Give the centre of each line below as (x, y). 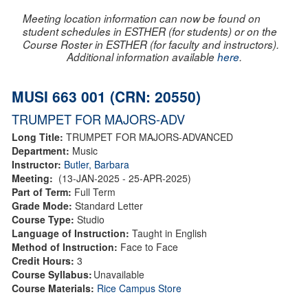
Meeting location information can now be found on (142, 18)
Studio (91, 219)
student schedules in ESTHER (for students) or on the (150, 31)
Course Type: (44, 219)
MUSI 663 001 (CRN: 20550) (106, 96)
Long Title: (39, 136)
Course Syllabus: (52, 274)
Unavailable (119, 274)
